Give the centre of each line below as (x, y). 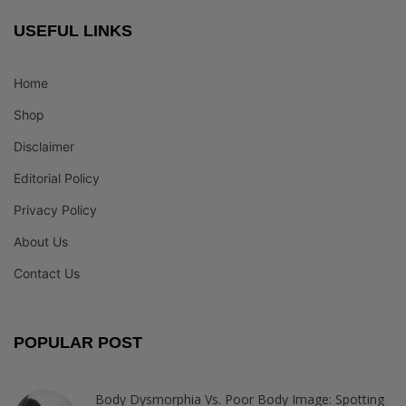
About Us (41, 242)
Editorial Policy (57, 178)
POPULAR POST (78, 343)
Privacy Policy (55, 210)
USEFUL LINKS (73, 31)
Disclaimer (44, 146)
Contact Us (47, 273)
